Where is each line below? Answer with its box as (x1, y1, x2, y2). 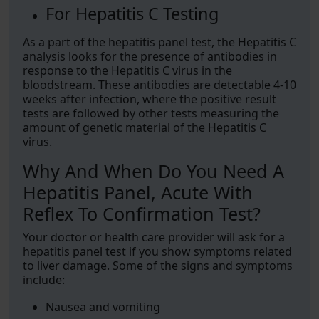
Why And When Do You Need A (23, 159, 284, 183)
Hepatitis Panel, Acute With (23, 180, 253, 204)
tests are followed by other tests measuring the (23, 105, 279, 121)
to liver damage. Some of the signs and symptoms (23, 258, 293, 273)
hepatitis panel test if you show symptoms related (23, 244, 292, 259)
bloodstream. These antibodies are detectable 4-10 (23, 77, 296, 93)
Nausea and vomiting (46, 299, 160, 315)
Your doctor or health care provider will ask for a (23, 229, 285, 245)
